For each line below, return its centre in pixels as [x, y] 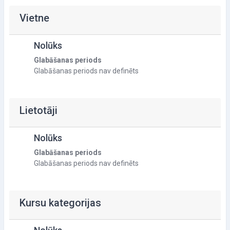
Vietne [34, 18]
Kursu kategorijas [60, 203]
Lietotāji [39, 110]
